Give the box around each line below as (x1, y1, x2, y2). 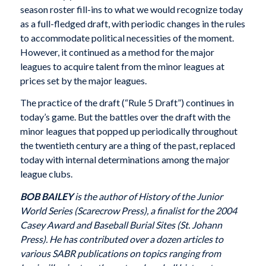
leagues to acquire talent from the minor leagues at (20, 60, 224, 72)
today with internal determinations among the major (20, 154, 230, 166)
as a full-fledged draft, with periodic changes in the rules (20, 17, 245, 29)
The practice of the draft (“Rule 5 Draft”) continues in (20, 97, 234, 109)
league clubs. (20, 168, 72, 180)
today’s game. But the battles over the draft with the (20, 111, 230, 123)
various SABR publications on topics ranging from (20, 247, 221, 259)
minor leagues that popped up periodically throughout (20, 125, 237, 137)
